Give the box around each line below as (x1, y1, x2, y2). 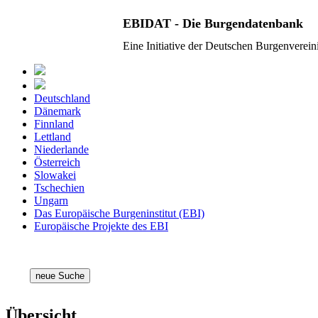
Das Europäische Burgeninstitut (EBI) (34, 207, 204, 220)
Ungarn (34, 194, 68, 207)
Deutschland (34, 92, 90, 105)
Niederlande (34, 143, 89, 156)
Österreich (34, 156, 80, 169)
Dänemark (34, 105, 81, 118)
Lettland (34, 131, 71, 143)
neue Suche (35, 270, 84, 281)
